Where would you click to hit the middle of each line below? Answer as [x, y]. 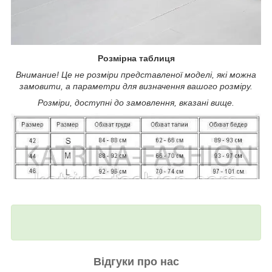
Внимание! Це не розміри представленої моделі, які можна [136, 75]
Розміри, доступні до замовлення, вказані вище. [136, 103]
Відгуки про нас [136, 262]
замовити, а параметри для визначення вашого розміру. [136, 87]
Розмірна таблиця [136, 59]
